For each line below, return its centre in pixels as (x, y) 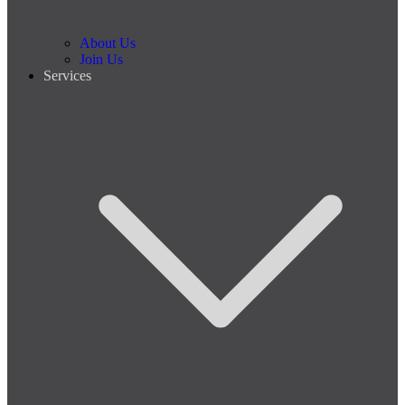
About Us (108, 43)
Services (67, 75)
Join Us (101, 59)
